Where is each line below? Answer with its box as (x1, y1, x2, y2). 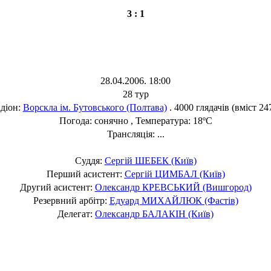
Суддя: (74, 155, 105, 166)
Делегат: (57, 208, 95, 219)
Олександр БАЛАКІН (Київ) (95, 208, 214, 219)
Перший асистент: (46, 168, 125, 179)
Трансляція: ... (106, 128, 165, 139)
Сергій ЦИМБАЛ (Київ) (124, 168, 225, 179)
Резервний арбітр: (33, 195, 109, 206)
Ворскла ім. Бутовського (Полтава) (22, 102, 167, 113)
